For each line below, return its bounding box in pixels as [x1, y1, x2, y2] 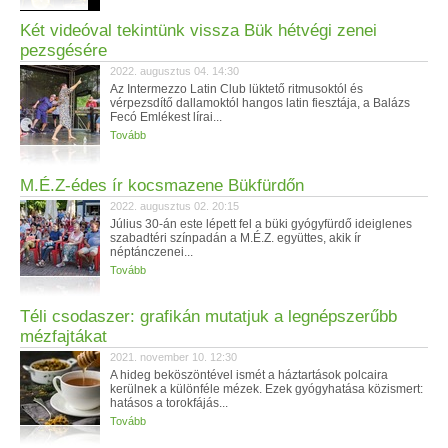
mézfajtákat [20, 327, 107, 346]
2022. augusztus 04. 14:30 [110, 65, 239, 77]
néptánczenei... [110, 245, 193, 259]
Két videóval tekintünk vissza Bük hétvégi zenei [20, 21, 377, 40]
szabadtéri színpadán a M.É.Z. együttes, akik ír [110, 231, 361, 245]
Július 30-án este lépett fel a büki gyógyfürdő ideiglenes [110, 217, 412, 231]
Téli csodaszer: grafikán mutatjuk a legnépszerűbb [20, 307, 397, 326]
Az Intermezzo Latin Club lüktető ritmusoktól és [110, 82, 363, 96]
